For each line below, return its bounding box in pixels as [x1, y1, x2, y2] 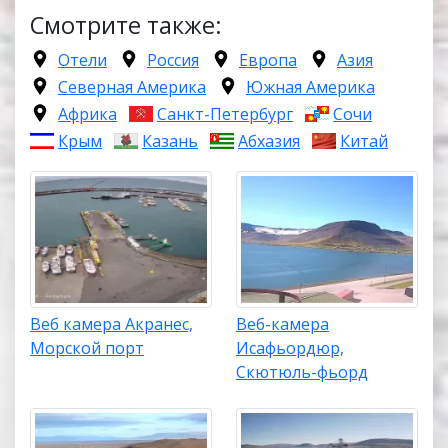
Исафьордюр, [236, 336, 344, 359]
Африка [58, 103, 117, 126]
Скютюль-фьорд [236, 360, 368, 383]
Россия [147, 49, 199, 72]
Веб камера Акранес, [30, 312, 193, 335]
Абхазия [238, 130, 300, 153]
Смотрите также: [30, 9, 222, 42]
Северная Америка [58, 76, 206, 99]
